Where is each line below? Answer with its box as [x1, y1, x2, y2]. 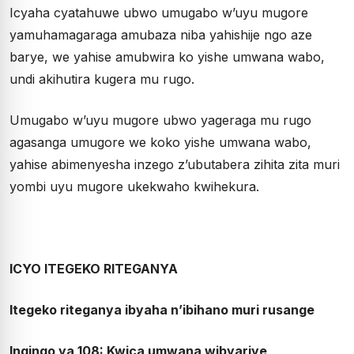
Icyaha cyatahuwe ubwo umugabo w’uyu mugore [9, 5, 308, 21]
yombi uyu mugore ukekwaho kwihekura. [9, 179, 259, 194]
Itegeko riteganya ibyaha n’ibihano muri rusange [9, 302, 314, 318]
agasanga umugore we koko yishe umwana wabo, [9, 134, 311, 150]
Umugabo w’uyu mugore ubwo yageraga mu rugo [9, 112, 311, 128]
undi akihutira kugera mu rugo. [9, 71, 194, 87]
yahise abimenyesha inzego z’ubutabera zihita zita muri [9, 156, 340, 172]
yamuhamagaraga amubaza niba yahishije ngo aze [9, 27, 312, 43]
